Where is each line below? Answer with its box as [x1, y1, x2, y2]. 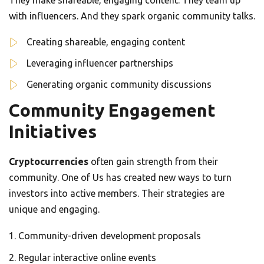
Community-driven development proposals [18, 230, 201, 242]
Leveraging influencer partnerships [27, 58, 173, 69]
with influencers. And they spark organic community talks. [9, 11, 255, 22]
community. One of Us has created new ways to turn [9, 172, 232, 183]
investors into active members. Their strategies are [9, 188, 225, 199]
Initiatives [9, 121, 97, 142]
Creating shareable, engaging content [27, 37, 185, 48]
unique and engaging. [9, 204, 100, 215]
